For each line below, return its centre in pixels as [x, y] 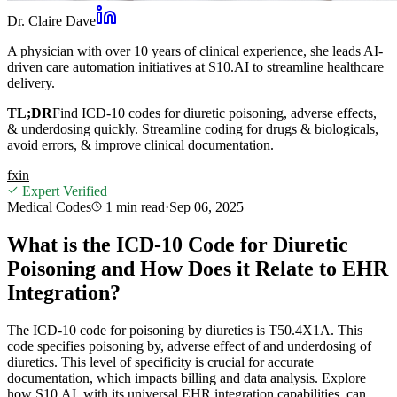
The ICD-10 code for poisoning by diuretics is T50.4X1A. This [185, 330]
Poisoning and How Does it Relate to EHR [198, 268]
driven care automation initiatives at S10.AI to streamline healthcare [195, 66]
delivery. [31, 82]
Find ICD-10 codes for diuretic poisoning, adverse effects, [214, 113]
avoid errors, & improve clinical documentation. [140, 144]
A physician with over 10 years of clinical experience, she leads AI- [195, 51]
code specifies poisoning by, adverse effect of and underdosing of [189, 346]
